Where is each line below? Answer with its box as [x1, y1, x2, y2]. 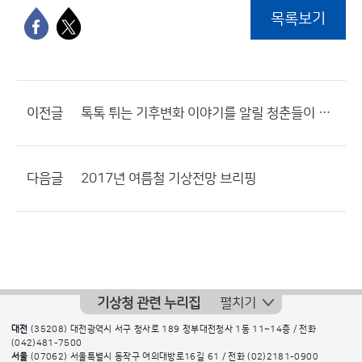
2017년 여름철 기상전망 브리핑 [81, 171, 256, 186]
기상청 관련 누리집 [97, 296, 200, 310]
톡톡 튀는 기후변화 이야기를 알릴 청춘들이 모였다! [318, 106, 330, 120]
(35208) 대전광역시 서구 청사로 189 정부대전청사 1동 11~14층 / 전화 [27, 325, 317, 335]
